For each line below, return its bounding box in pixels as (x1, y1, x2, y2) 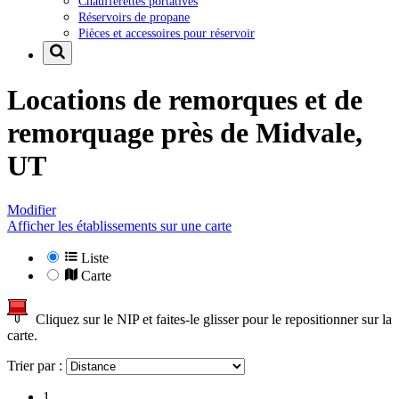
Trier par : (7, 357, 66, 373)
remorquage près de (7, 117, 256, 150)
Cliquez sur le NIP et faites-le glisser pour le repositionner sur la (28, 311, 392, 327)
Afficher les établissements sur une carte (7, 217, 232, 233)
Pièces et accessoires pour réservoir (78, 25, 255, 40)
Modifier (7, 201, 56, 217)
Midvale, (256, 117, 362, 150)
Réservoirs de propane (78, 9, 190, 24)
